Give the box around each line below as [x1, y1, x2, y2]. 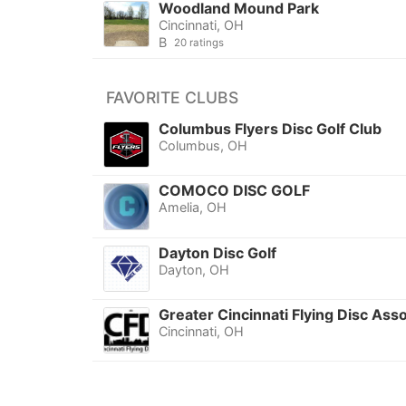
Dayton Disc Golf [158, 243, 276, 262]
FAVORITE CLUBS [106, 88, 238, 108]
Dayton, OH [158, 261, 229, 277]
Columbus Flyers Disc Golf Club [158, 120, 382, 139]
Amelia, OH [158, 199, 227, 216]
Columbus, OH [158, 138, 247, 154]
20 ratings [173, 36, 224, 50]
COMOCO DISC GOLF [158, 181, 310, 200]
